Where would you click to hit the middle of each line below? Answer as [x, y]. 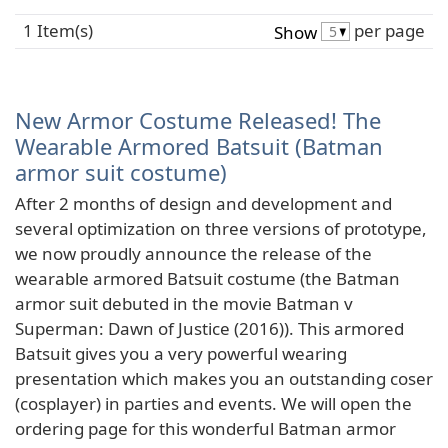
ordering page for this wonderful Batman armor [205, 428]
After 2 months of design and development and [203, 203]
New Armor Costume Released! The [198, 120]
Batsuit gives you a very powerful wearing [181, 353]
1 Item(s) [58, 30]
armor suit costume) [121, 172]
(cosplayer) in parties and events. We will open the [213, 403]
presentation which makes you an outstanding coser [224, 378]
